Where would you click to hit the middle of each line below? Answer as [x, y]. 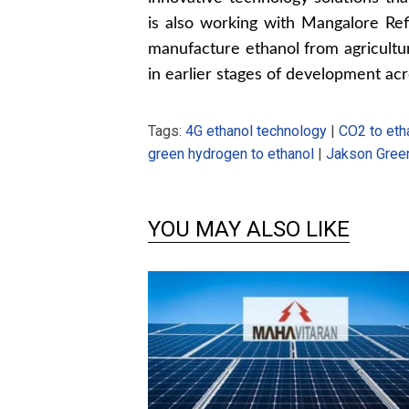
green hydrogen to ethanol [231, 153]
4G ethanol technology [256, 131]
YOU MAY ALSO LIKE [249, 229]
